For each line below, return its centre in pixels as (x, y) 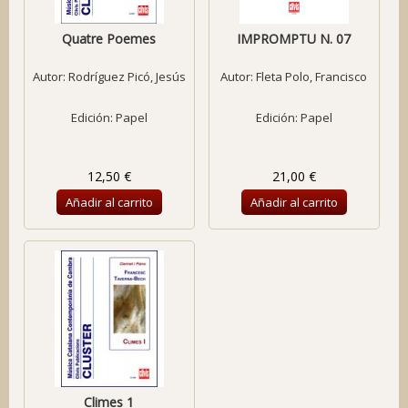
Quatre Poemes (109, 39)
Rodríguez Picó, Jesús (127, 76)
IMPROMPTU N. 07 (294, 39)
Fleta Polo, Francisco (312, 76)
